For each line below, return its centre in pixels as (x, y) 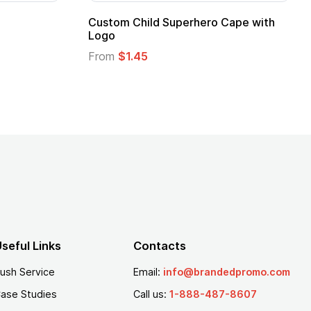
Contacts (159, 246)
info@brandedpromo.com (226, 271)
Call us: (151, 294)
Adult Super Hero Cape (176, 22)
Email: (148, 271)
